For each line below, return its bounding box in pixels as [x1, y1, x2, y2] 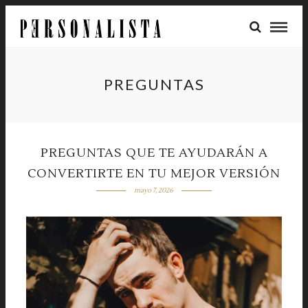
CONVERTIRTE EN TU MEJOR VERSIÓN [27, 166, 280, 181]
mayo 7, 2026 [134, 186, 174, 195]
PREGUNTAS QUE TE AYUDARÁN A [40, 145, 268, 161]
